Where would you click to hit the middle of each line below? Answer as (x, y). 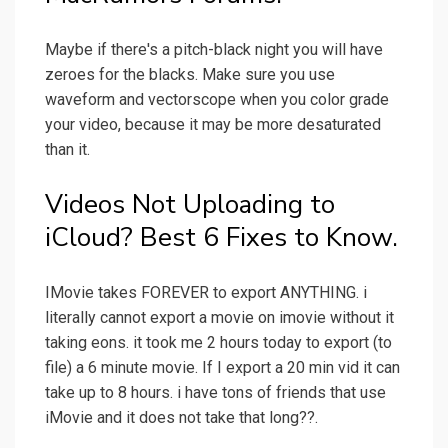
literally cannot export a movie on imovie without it (219, 318)
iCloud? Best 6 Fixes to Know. (221, 238)
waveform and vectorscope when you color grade (217, 100)
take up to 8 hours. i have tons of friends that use (215, 393)
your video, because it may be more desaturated (213, 125)
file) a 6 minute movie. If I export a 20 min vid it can (222, 368)
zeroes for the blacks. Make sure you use (190, 75)
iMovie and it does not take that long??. (181, 418)
